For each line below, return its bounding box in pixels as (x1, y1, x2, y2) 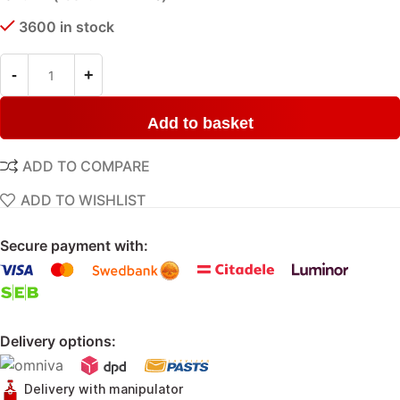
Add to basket (146, 114, 254, 133)
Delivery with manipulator (21, 380, 183, 396)
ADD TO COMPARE (22, 157, 151, 176)
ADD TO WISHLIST (21, 191, 146, 210)
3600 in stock (19, 18, 114, 37)
